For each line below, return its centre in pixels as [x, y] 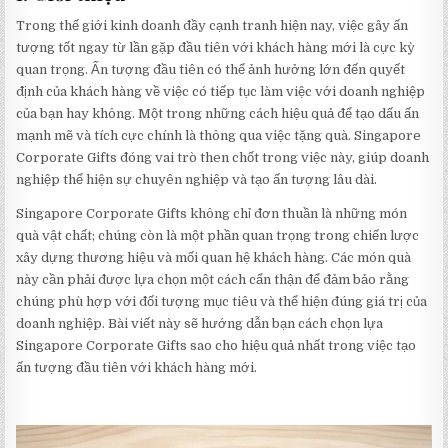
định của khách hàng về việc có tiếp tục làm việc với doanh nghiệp [221, 92]
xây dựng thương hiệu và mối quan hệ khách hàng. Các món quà [214, 258]
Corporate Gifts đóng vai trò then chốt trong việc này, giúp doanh [223, 158]
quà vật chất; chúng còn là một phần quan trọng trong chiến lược [218, 236]
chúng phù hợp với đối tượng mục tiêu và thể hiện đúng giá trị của [222, 302]
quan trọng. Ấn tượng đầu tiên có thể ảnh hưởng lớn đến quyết [211, 70]
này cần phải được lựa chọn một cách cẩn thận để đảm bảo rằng [213, 280]
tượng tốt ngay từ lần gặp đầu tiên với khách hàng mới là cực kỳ [216, 48]
